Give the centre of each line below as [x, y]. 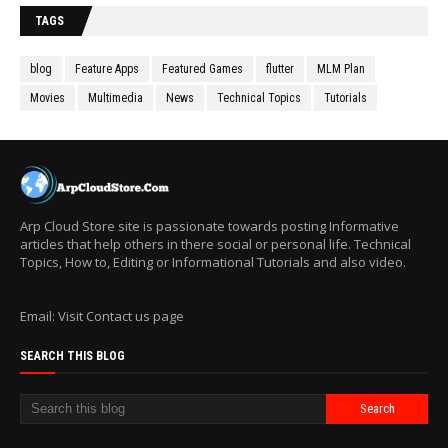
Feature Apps [107, 69]
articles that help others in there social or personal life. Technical [215, 244]
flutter [280, 69]
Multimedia [115, 98]
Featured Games [202, 69]
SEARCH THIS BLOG [72, 356]
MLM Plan [341, 69]
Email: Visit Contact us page [102, 316]
